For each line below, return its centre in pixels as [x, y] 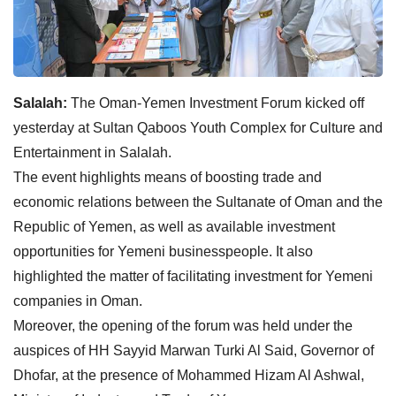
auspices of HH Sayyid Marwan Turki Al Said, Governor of [194, 350]
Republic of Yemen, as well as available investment [174, 226]
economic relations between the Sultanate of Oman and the [198, 202]
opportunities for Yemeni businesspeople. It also [163, 251]
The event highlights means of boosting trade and [168, 177]
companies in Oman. [78, 301]
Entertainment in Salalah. [92, 152]
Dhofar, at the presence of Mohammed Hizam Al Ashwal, [189, 375]
